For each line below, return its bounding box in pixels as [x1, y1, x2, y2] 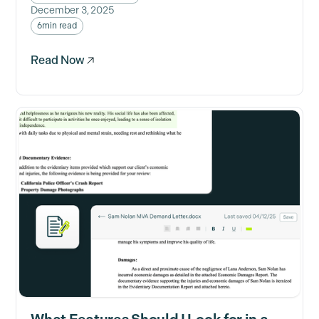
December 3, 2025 [31, 4, 115, 17]
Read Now [31, 53, 85, 68]
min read [42, 21, 77, 31]
